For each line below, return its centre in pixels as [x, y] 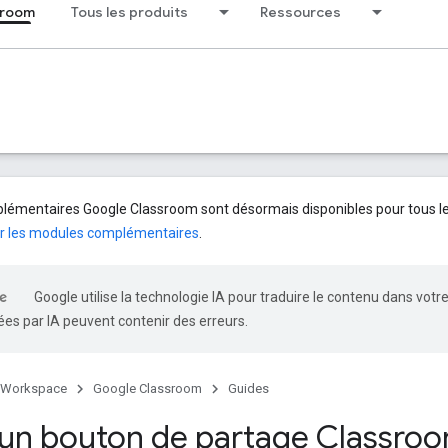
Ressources [300, 12]
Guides [248, 388]
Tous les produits [129, 12]
